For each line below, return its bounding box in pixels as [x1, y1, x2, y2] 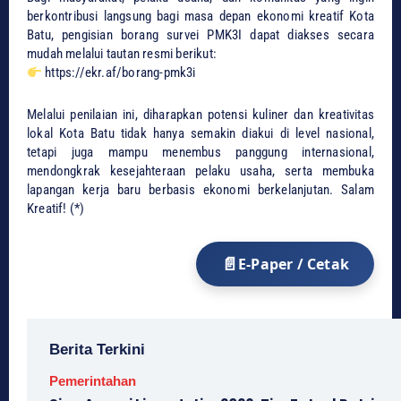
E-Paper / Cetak [238, 254, 349, 275]
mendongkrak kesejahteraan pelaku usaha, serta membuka [27, 163, 374, 180]
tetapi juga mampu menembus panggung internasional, [27, 144, 374, 161]
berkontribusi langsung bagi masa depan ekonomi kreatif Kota [27, 8, 374, 25]
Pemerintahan [49, 373, 136, 389]
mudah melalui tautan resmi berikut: [27, 46, 217, 63]
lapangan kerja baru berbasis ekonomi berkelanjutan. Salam [27, 182, 374, 199]
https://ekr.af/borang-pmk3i [42, 64, 196, 81]
